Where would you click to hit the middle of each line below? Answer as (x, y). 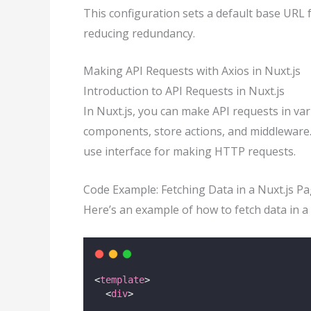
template (122, 280)
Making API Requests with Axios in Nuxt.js (192, 71)
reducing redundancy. (139, 33)
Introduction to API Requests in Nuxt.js (184, 91)
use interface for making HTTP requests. (190, 152)
